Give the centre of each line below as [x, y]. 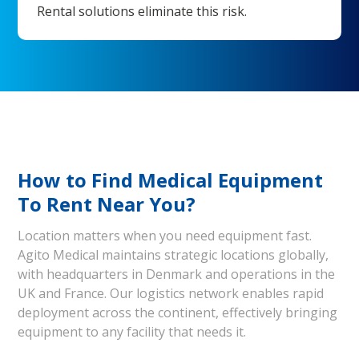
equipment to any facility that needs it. [132, 332]
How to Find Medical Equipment [171, 180]
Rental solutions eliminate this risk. [142, 11]
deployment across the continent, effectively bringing [178, 313]
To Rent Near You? [107, 204]
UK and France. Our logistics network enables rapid [171, 293]
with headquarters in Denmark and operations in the [177, 274]
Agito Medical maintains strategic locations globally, [173, 255]
